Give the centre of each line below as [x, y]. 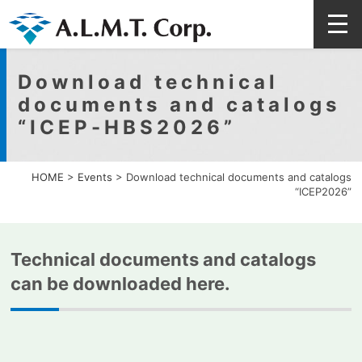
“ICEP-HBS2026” [126, 127]
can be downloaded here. [121, 284]
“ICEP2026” [323, 192]
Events [95, 177]
